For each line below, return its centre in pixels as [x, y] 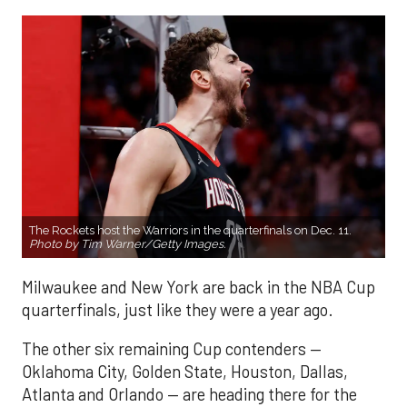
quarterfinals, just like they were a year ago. [178, 309]
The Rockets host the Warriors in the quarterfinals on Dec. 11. [190, 230]
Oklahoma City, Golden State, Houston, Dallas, [185, 372]
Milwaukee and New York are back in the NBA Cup [199, 287]
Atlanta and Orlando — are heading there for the [189, 395]
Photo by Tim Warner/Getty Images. [127, 243]
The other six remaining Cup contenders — [172, 349]
